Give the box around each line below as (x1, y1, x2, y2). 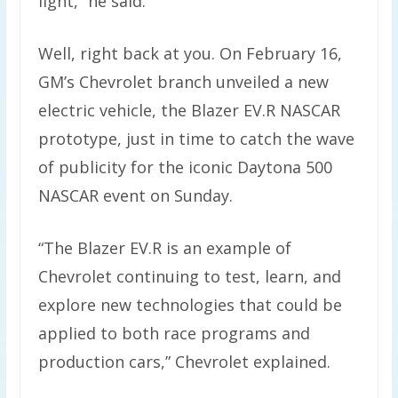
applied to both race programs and (37, 322, 310, 345)
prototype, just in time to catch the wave (37, 128, 354, 150)
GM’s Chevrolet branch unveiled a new (37, 71, 329, 93)
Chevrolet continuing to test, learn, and (37, 266, 341, 288)
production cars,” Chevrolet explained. (37, 351, 330, 373)
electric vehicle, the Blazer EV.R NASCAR (37, 99, 340, 122)
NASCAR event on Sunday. (37, 185, 233, 207)
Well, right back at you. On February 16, (37, 43, 342, 65)
